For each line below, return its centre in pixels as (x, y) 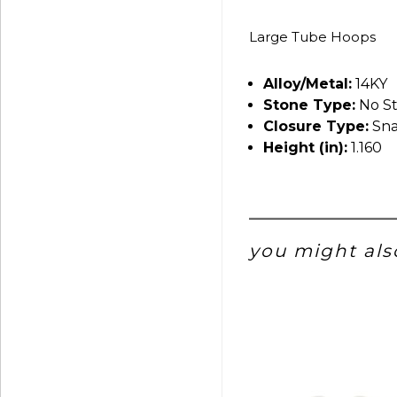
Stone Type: (309, 105)
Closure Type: (316, 126)
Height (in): (305, 147)
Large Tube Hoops (312, 36)
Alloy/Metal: (307, 83)
